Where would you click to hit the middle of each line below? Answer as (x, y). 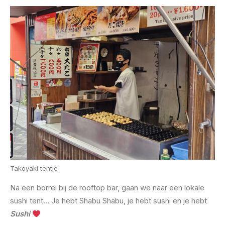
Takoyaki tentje (34, 168)
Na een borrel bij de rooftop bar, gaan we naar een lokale (107, 188)
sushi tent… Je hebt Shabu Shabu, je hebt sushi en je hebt (108, 201)
